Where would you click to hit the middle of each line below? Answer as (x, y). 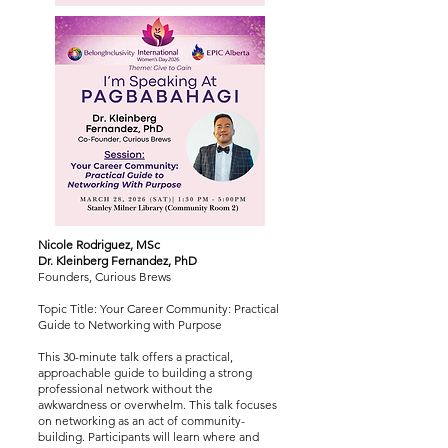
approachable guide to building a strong (145, 372)
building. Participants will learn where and (148, 436)
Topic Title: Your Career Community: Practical (158, 308)
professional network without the (125, 388)
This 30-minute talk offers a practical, (135, 356)
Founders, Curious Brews (106, 276)
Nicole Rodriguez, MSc (99, 244)
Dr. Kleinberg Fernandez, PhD (117, 260)
